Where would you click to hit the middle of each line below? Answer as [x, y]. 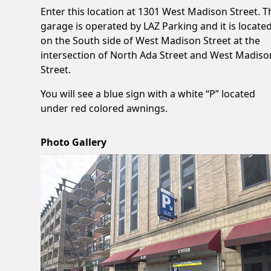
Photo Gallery [74, 142]
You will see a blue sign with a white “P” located [148, 93]
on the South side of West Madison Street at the [151, 40]
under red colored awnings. [104, 108]
